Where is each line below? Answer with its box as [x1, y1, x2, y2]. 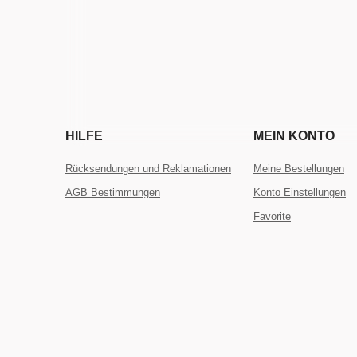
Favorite [253, 210, 291, 222]
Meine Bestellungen [253, 162, 344, 175]
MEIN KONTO [253, 128, 335, 143]
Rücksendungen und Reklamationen [65, 162, 231, 175]
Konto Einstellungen [253, 186, 346, 198]
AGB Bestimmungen [65, 186, 160, 198]
